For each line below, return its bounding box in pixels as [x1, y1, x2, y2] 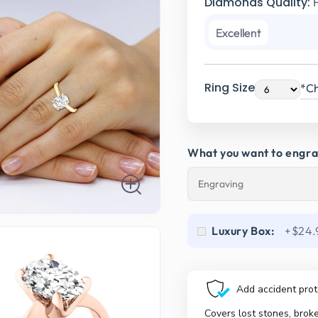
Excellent [216, 26, 261, 40]
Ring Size [204, 79, 255, 97]
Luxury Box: [212, 224, 275, 238]
